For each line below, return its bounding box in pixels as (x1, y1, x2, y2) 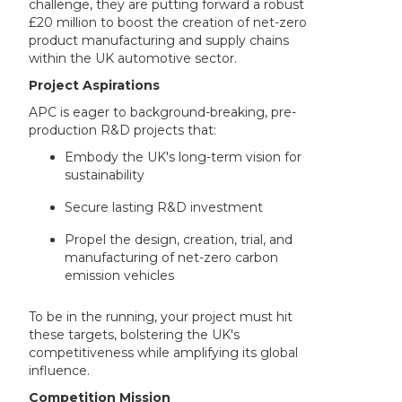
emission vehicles (65, 267, 175, 284)
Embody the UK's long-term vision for (65, 149, 302, 166)
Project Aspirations (29, 77, 161, 94)
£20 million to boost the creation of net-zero (29, 14, 308, 31)
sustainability (65, 167, 145, 184)
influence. (29, 363, 91, 380)
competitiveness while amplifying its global (29, 345, 299, 362)
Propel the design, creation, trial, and (65, 232, 293, 249)
